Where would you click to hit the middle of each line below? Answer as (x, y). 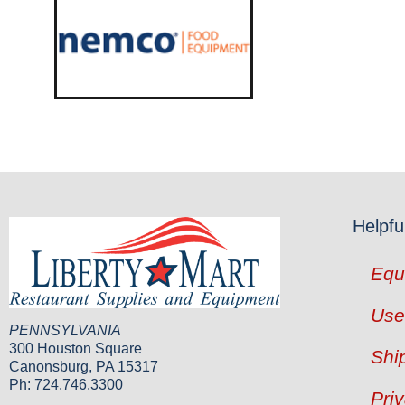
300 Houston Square (75, 349)
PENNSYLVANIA (65, 331)
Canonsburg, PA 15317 (84, 367)
